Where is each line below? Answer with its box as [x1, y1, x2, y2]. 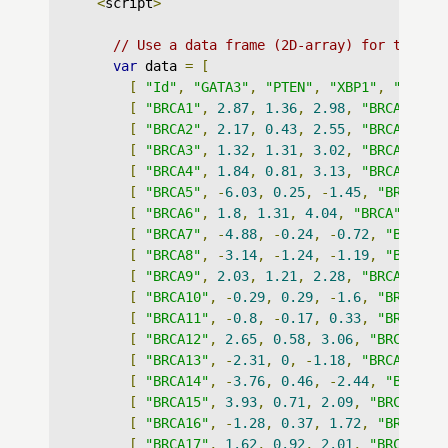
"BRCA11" [145, 310, 209, 326]
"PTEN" [265, 79, 313, 95]
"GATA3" [193, 79, 249, 95]
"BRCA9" [145, 268, 201, 284]
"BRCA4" [145, 163, 201, 179]
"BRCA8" [145, 247, 201, 263]
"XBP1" [329, 79, 377, 95]
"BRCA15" [145, 394, 209, 410]
